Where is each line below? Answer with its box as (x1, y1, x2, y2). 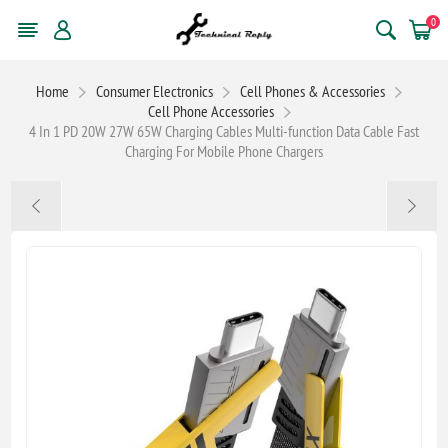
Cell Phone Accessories (147, 100, 274, 121)
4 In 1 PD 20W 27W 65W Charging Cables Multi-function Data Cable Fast (29, 120, 419, 141)
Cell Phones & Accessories (240, 80, 385, 101)
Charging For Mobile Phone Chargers (125, 140, 323, 161)
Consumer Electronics (96, 80, 213, 101)
